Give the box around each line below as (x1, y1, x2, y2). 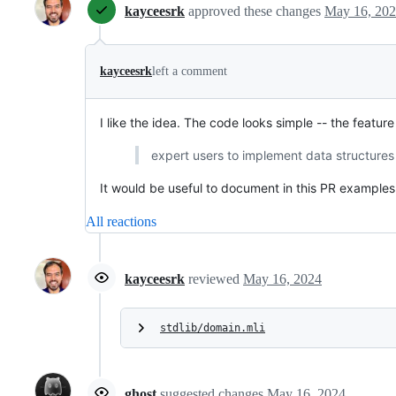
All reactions (86, 213, 156, 229)
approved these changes (188, 4, 324, 19)
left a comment (152, 64, 227, 78)
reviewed (188, 271, 243, 287)
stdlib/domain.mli (160, 321, 265, 334)
